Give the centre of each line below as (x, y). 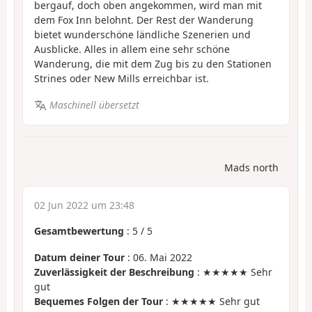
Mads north (251, 167)
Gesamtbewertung (79, 231)
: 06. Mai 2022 (158, 258)
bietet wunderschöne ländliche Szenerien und (142, 34)
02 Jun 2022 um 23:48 (84, 205)
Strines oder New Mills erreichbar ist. (122, 78)
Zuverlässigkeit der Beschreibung (114, 272)
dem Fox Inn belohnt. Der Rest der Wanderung (144, 19)
